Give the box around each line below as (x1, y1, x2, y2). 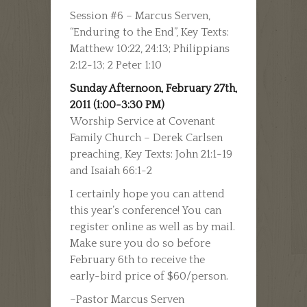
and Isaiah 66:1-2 (70, 164, 152, 177)
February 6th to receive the (70, 253, 205, 266)
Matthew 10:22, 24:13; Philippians (70, 42, 230, 55)
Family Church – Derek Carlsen (70, 131, 223, 144)
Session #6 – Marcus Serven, (70, 9, 210, 22)
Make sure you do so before (70, 236, 210, 249)
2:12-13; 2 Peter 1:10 (70, 58, 162, 71)
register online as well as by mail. (70, 220, 235, 233)
